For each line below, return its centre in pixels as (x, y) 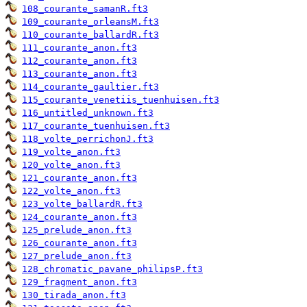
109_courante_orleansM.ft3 (90, 22)
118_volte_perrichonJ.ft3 (88, 139)
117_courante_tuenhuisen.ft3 (96, 126)
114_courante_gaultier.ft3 (90, 87)
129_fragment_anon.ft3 (79, 282)
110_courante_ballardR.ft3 (90, 35)
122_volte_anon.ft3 (71, 191)
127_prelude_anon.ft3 (77, 256)
